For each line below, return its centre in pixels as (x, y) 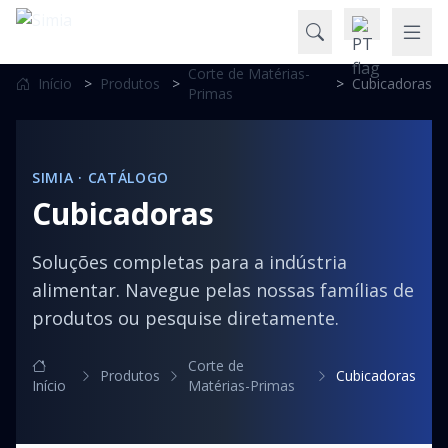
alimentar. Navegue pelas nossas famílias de (223, 290)
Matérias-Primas (242, 385)
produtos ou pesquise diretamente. (185, 318)
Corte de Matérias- (249, 73)
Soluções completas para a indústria (189, 262)
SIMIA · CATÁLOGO (101, 177)
